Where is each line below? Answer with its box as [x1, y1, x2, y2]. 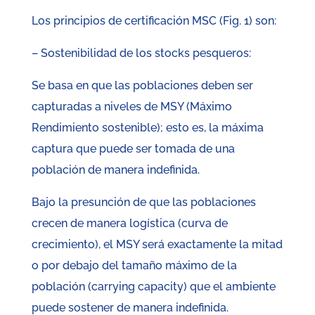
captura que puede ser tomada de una [31, 142, 235, 156]
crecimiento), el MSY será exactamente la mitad [31, 238, 283, 252]
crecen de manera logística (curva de [31, 217, 228, 231]
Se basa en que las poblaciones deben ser [31, 79, 253, 93]
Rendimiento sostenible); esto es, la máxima [31, 121, 264, 135]
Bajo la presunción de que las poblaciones [31, 195, 256, 210]
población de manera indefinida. [31, 163, 200, 177]
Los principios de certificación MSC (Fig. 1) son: [31, 14, 276, 28]
